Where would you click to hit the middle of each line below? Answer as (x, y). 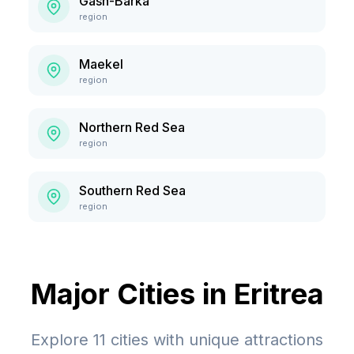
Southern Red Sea (132, 190)
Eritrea (279, 294)
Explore (62, 340)
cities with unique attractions (215, 340)
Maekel (101, 64)
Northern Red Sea (132, 127)
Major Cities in (132, 294)
